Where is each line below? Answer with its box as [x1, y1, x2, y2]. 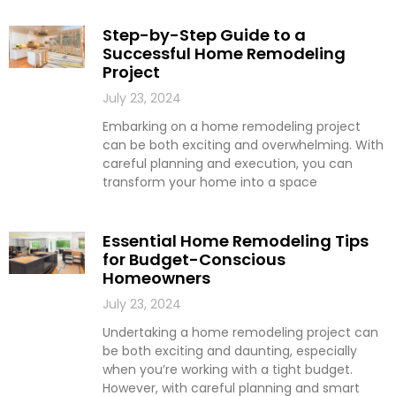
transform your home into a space [102, 173, 317, 192]
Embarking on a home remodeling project [102, 118, 361, 136]
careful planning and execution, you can [102, 155, 353, 173]
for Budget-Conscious [102, 248, 286, 271]
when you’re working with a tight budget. [102, 361, 353, 379]
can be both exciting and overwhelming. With [102, 136, 384, 155]
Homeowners [102, 267, 210, 290]
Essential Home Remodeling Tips [102, 230, 369, 253]
